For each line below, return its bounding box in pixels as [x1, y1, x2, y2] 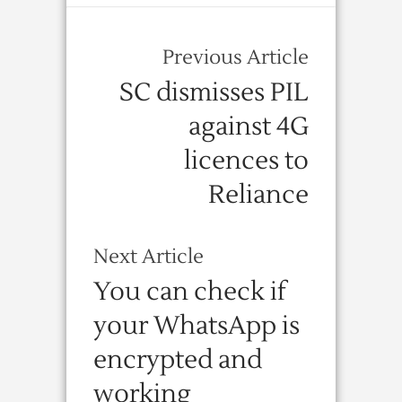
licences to [184, 144, 309, 177]
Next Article [93, 244, 204, 269]
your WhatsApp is [93, 310, 300, 342]
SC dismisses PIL [119, 76, 309, 109]
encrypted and [93, 344, 262, 376]
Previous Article [162, 45, 309, 70]
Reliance [208, 179, 309, 211]
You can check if [93, 275, 286, 308]
